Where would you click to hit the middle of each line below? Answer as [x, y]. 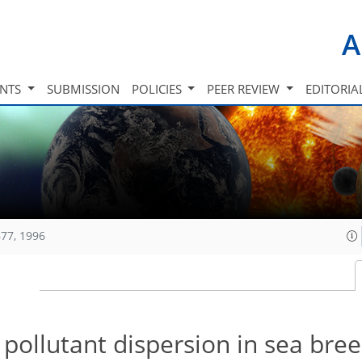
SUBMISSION [83, 88]
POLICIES [158, 88]
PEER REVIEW [245, 88]
